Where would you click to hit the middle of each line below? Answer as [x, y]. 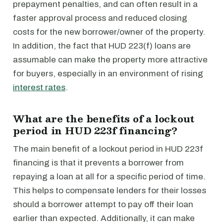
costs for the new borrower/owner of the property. [109, 32]
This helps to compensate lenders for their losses [110, 191]
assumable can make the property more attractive [110, 60]
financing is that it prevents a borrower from [98, 163]
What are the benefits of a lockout [104, 118]
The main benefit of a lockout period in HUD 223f [108, 149]
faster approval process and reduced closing [100, 18]
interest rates [39, 87]
